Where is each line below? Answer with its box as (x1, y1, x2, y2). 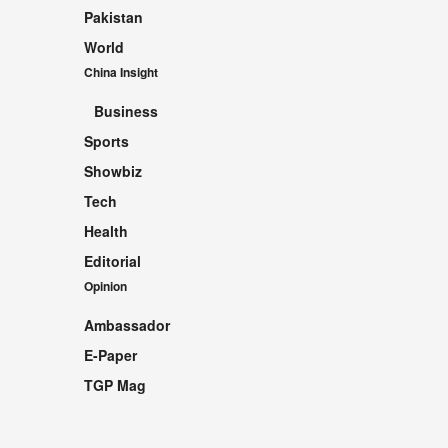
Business (93, 101, 158, 122)
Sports (83, 131, 129, 152)
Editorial (83, 251, 141, 272)
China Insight (83, 63, 158, 82)
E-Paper (83, 345, 137, 366)
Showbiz (83, 161, 142, 182)
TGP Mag (83, 375, 146, 396)
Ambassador (83, 315, 170, 336)
